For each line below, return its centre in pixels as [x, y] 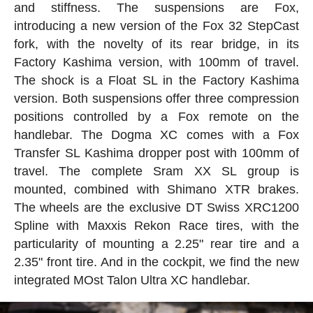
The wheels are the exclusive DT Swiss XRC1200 [156, 207]
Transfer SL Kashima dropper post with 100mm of [156, 153]
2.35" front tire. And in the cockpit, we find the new [156, 262]
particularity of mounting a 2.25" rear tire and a [156, 243]
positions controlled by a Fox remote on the [156, 116]
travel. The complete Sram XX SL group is [156, 171]
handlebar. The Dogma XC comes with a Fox [156, 134]
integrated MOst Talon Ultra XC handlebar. [132, 280]
